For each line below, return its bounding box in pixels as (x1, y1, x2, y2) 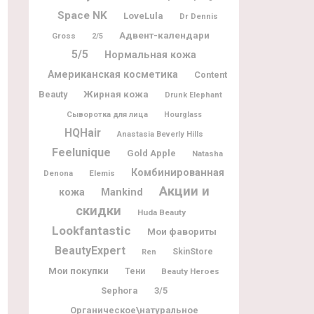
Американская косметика (48, 68, 178, 80)
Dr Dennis (179, 11, 218, 21)
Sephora (100, 285, 138, 296)
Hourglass (163, 109, 202, 119)
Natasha (192, 148, 223, 158)
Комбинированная (131, 166, 224, 178)
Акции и (158, 183, 210, 199)
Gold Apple (127, 147, 176, 158)
